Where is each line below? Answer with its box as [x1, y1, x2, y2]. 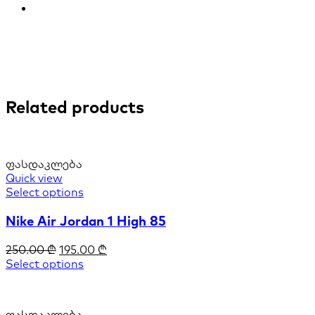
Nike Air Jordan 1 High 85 [6, 212, 166, 229]
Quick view [6, 171, 63, 186]
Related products [6, 96, 144, 118]
